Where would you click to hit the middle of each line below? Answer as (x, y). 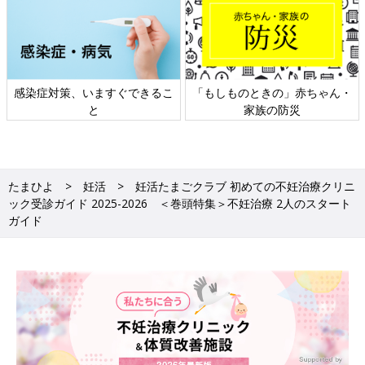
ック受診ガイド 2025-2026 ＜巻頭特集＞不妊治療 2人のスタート (180, 203)
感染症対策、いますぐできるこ (84, 92)
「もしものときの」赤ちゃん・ (263, 92)
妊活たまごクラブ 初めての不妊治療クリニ (245, 186)
